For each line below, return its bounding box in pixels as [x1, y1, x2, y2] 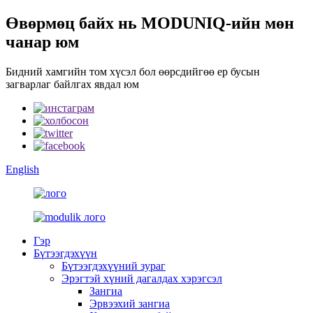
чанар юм [6, 32, 79, 51]
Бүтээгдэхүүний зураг [61, 259, 166, 272]
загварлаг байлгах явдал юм [6, 78, 139, 90]
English [6, 163, 39, 175]
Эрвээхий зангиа [89, 297, 170, 310]
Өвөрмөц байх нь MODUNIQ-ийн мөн [6, 13, 294, 32]
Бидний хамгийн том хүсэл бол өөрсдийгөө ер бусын [6, 65, 260, 78]
